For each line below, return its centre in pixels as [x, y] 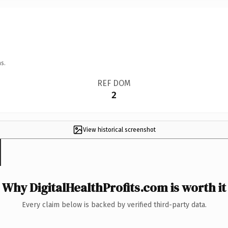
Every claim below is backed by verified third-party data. [114, 205]
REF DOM [114, 83]
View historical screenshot [119, 130]
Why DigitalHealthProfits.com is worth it [114, 187]
